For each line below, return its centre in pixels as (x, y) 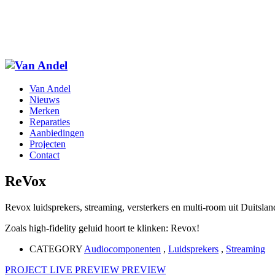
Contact (45, 155)
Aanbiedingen (57, 133)
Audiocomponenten (122, 249)
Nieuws (45, 100)
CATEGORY (57, 249)
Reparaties (50, 122)
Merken (45, 111)
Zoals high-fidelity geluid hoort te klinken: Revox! (102, 228)
